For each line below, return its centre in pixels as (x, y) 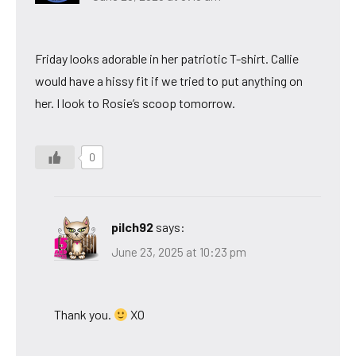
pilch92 (132, 226)
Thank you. (84, 315)
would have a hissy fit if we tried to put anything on (169, 80)
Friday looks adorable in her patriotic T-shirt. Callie (167, 58)
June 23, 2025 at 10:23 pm (179, 252)
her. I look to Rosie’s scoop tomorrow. (135, 103)
